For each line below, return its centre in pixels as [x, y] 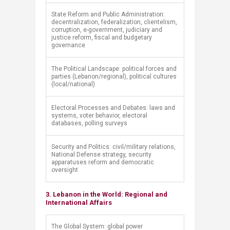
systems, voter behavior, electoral [99, 116]
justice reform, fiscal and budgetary [102, 37]
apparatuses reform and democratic [103, 162]
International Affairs [79, 203]
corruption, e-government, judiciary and [107, 30]
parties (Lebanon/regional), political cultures [114, 76]
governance [68, 45]
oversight [65, 170]
